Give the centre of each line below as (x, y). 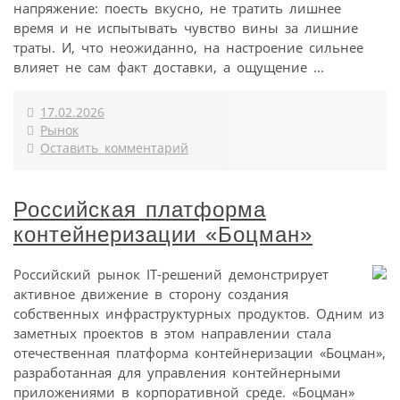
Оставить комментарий (114, 148)
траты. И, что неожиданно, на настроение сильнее (188, 47)
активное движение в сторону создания (151, 293)
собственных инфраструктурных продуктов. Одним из (199, 313)
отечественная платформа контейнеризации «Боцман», (200, 352)
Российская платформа (140, 209)
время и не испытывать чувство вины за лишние (186, 27)
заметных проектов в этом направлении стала (172, 333)
